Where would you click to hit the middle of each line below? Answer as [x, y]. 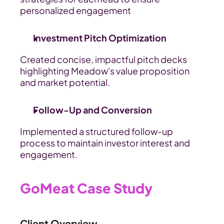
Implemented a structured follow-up [96, 131]
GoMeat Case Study [86, 188]
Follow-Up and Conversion [92, 110]
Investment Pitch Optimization [100, 38]
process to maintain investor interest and [105, 143]
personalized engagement [75, 10]
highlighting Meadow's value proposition [105, 71]
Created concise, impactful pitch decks [103, 59]
